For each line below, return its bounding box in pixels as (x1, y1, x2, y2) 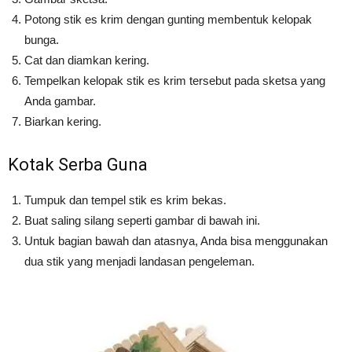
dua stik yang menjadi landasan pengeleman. (24, 254, 255, 268)
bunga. (24, 32, 59, 46)
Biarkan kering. (24, 114, 101, 128)
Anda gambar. (24, 93, 96, 108)
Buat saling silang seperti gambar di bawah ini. (24, 213, 260, 227)
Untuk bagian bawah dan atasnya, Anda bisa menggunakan (24, 233, 328, 247)
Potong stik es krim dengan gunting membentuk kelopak (24, 12, 312, 26)
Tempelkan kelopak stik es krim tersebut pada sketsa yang (24, 73, 325, 87)
